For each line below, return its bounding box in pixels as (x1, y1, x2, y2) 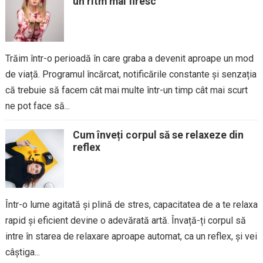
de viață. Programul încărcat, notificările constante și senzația (5, 69, 257, 80)
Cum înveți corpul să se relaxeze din (72, 129, 244, 141)
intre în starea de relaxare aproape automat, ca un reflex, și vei (5, 231, 257, 242)
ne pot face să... (5, 100, 70, 112)
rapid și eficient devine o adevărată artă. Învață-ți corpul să (5, 215, 246, 226)
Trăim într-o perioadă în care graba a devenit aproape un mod (5, 53, 254, 64)
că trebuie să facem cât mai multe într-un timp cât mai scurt (5, 85, 248, 96)
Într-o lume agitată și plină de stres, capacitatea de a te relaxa (5, 199, 258, 210)
